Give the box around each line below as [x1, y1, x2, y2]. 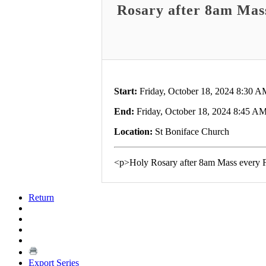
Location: [114, 126, 153, 137]
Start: [114, 85, 137, 96]
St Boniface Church [153, 126, 229, 137]
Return [28, 192, 54, 202]
